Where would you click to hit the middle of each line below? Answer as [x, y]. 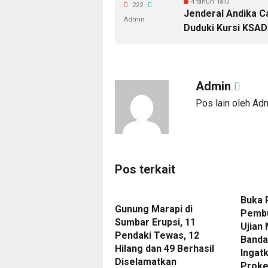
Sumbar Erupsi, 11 [155, 222]
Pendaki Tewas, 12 [157, 235]
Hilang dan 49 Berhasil [165, 249]
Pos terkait [145, 169]
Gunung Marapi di [154, 209]
